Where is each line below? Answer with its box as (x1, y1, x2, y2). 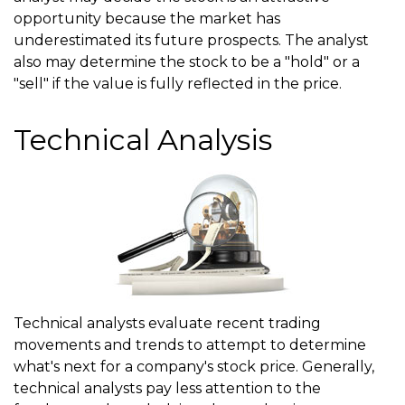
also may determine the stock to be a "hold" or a (14, 53, 360, 71)
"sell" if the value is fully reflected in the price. (14, 75, 342, 92)
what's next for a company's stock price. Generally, (14, 358, 374, 375)
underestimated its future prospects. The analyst (14, 32, 369, 49)
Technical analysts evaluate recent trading (14, 315, 321, 332)
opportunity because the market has (14, 10, 280, 27)
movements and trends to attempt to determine (14, 336, 366, 353)
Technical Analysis (14, 122, 272, 157)
